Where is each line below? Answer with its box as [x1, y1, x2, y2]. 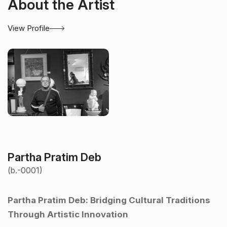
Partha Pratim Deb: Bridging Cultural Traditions [8, 195, 210, 206]
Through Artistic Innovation [8, 209, 128, 220]
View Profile [8, 23, 50, 33]
